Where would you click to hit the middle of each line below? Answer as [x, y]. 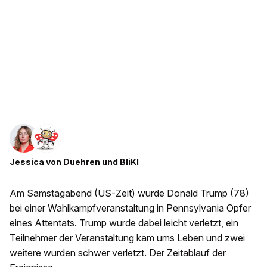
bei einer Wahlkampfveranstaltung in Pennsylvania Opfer [130, 208]
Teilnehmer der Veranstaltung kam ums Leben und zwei [127, 238]
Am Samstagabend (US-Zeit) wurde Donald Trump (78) [129, 193]
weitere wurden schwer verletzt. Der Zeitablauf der [118, 253]
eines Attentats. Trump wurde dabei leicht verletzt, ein [124, 223]
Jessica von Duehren [55, 162]
